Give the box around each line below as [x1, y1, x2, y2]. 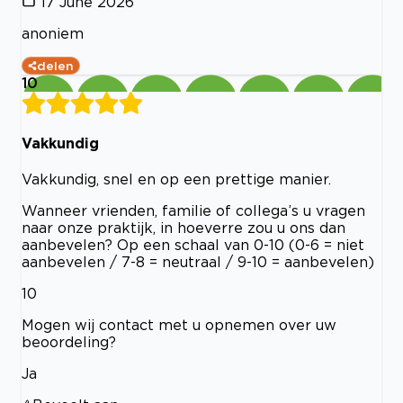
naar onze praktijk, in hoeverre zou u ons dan [22, 219, 345, 237]
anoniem [22, 24, 84, 41]
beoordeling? [22, 334, 116, 351]
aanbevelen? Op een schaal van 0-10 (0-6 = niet [22, 237, 364, 254]
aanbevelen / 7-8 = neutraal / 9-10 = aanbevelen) [22, 254, 374, 271]
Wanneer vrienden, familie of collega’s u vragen [22, 202, 365, 219]
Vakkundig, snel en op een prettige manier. [22, 171, 331, 188]
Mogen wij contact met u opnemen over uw [22, 317, 336, 334]
